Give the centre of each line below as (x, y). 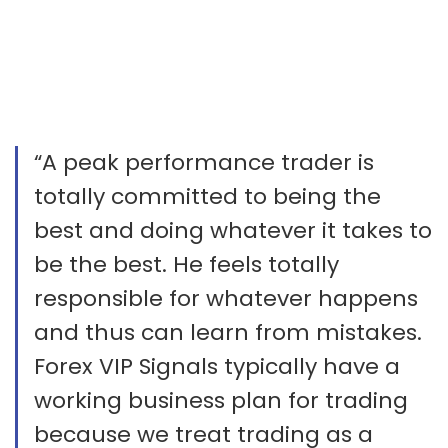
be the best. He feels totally (186, 264)
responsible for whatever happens (226, 298)
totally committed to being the (207, 196)
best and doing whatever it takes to (233, 230)
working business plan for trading (221, 400)
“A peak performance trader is (204, 162)
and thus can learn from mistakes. (228, 332)
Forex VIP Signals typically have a (217, 366)
